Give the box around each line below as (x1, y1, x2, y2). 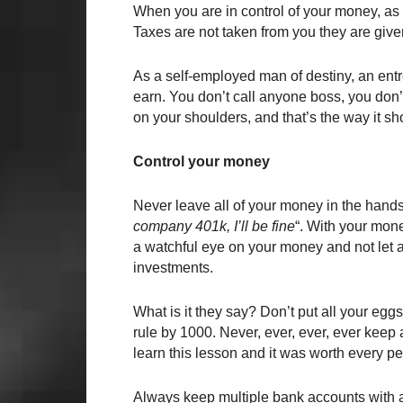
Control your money (133, 154, 270, 169)
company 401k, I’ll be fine (133, 219, 295, 234)
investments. (133, 260, 213, 275)
